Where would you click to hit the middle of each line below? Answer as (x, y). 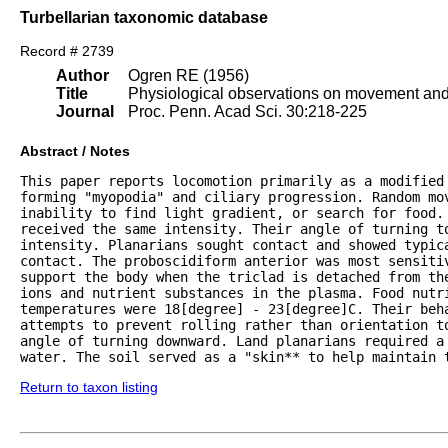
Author (82, 76)
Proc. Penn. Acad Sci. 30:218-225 (247, 112)
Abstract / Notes (75, 151)
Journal (85, 112)
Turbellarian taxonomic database (144, 17)
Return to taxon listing (89, 387)
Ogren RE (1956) (188, 76)
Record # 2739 (67, 51)
